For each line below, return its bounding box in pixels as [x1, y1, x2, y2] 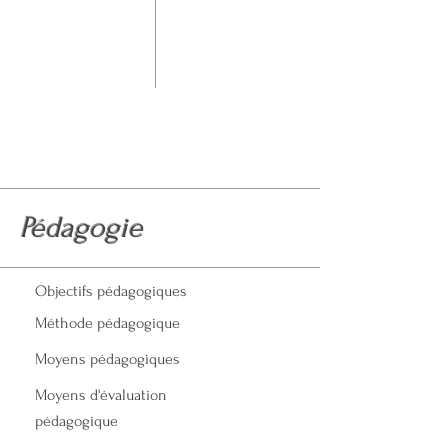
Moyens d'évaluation [35, 386, 167, 404]
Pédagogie [20, 211, 143, 244]
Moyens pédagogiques [35, 350, 180, 368]
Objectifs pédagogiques [35, 282, 187, 300]
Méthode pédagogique [35, 314, 180, 332]
